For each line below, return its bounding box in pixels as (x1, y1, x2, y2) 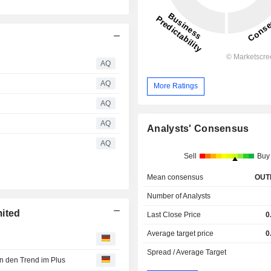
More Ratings (154, 82, 198, 91)
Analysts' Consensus (147, 123, 249, 134)
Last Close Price (147, 210, 201, 219)
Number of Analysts (147, 191, 211, 200)
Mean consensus (147, 172, 204, 181)
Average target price (147, 229, 214, 238)
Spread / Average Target (147, 247, 227, 256)
